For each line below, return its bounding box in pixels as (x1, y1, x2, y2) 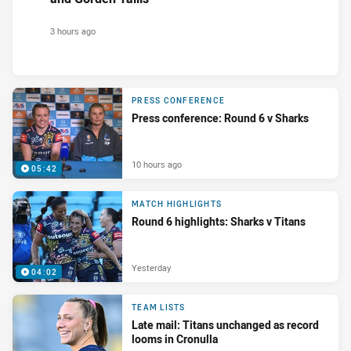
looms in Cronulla (132, 331, 218, 347)
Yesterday (132, 262, 171, 274)
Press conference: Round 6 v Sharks (132, 110, 309, 126)
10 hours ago (132, 158, 182, 171)
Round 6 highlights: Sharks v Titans (132, 214, 306, 230)
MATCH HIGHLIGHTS (132, 199, 222, 210)
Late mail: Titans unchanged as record (132, 317, 319, 333)
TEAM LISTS (132, 302, 186, 313)
